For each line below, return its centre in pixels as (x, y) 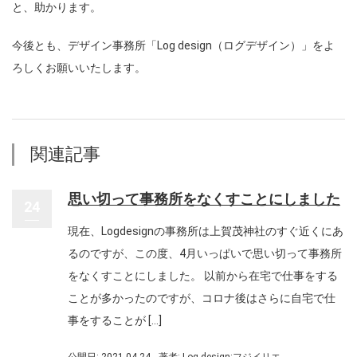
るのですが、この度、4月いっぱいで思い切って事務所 (205, 253)
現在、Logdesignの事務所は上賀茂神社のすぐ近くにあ (206, 231)
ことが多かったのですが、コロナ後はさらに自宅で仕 (202, 298)
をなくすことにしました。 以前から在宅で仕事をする (203, 276)
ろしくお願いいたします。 (79, 68)
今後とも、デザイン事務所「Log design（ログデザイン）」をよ (173, 45)
